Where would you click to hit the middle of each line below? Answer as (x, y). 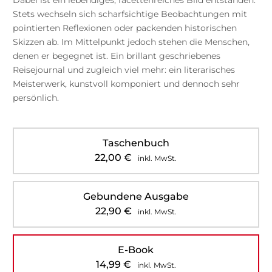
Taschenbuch (136, 143)
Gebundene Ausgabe (136, 196)
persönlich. (36, 97)
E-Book (136, 250)
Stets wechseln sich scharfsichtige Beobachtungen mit (130, 14)
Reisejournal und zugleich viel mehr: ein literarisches (124, 70)
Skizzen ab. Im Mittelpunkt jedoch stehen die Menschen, (131, 42)
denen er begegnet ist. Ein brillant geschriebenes (116, 56)
